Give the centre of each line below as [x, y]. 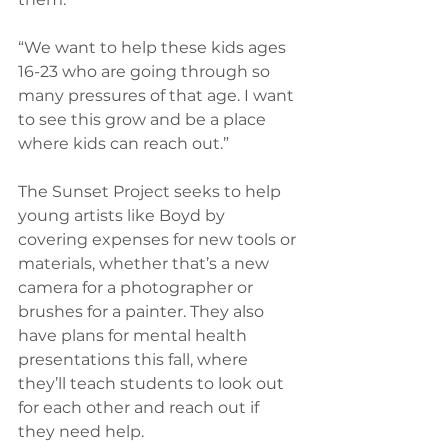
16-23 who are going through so [146, 71]
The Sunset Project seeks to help [151, 191]
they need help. [81, 431]
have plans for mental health [134, 335]
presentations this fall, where [135, 359]
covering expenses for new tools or [159, 239]
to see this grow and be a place [144, 119]
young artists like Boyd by [123, 215]
